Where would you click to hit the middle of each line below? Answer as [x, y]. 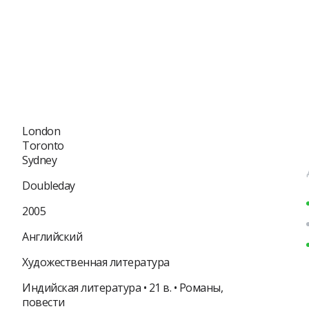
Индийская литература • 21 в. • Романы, [122, 288]
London [41, 131]
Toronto [43, 146]
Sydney [39, 160]
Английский [52, 237]
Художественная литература [96, 262]
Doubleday [49, 186]
